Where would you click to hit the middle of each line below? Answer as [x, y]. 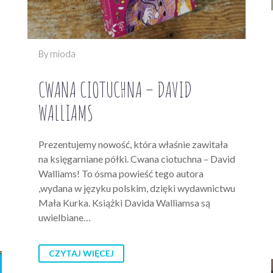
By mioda [57, 54]
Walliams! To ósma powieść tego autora [121, 174]
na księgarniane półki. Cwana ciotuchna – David [137, 159]
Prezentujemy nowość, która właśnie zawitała [133, 144]
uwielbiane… [65, 218]
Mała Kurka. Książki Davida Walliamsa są [124, 203]
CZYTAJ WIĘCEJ [81, 253]
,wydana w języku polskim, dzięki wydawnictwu [137, 188]
